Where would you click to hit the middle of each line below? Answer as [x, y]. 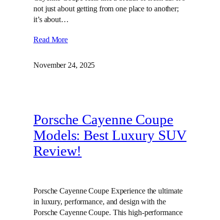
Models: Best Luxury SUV [110, 135]
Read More [51, 40]
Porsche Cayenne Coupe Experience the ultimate [108, 191]
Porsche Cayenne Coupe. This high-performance [108, 212]
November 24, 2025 [64, 65]
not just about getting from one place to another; [106, 9]
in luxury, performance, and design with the [100, 201]
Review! [58, 151]
